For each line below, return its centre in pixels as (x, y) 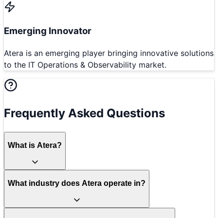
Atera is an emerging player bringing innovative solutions (109, 53)
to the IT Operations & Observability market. (85, 65)
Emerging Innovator (48, 31)
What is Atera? (35, 145)
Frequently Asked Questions (84, 113)
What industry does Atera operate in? (77, 183)
